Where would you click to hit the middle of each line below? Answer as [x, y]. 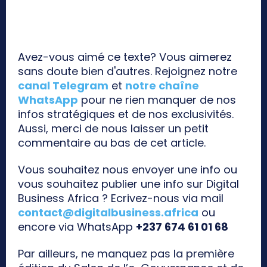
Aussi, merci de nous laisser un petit [113, 129]
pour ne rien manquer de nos [157, 100]
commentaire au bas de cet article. [112, 143]
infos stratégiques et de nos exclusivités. [126, 114]
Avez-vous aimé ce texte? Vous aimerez [125, 57]
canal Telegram [63, 86]
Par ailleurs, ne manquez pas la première [126, 254]
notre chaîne [162, 86]
